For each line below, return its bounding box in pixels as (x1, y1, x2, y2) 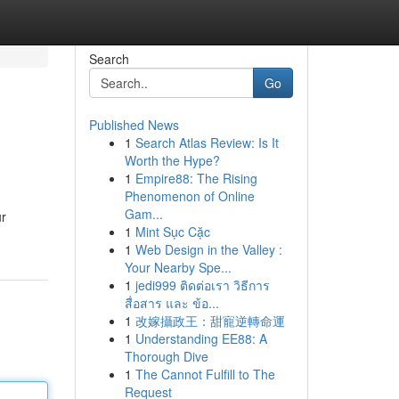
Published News (88, 116, 179, 134)
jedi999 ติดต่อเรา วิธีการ (134, 276, 270, 294)
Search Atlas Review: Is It (134, 134, 279, 151)
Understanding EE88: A (134, 330, 267, 347)
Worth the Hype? (124, 151, 220, 169)
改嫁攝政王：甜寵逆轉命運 (134, 312, 285, 330)
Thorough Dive (124, 347, 208, 365)
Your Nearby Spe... (124, 258, 232, 276)
